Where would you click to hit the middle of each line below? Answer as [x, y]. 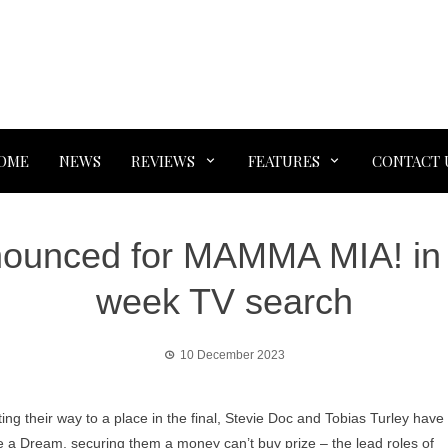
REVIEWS [163, 161]
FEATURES [283, 161]
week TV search [224, 301]
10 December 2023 [232, 355]
